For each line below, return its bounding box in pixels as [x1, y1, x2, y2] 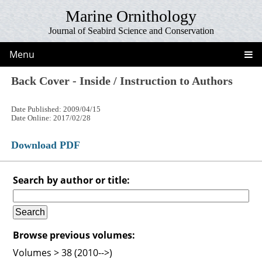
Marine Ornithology [65, 7, 196, 25]
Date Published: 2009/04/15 [11, 105, 101, 113]
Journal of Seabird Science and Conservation [48, 26, 214, 36]
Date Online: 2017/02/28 [11, 113, 91, 122]
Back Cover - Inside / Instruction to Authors [11, 74, 233, 87]
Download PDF [11, 139, 81, 151]
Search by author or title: [13, 173, 130, 187]
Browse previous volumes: [13, 228, 136, 242]
